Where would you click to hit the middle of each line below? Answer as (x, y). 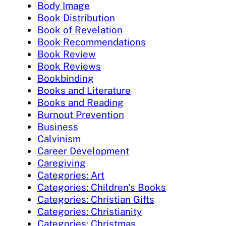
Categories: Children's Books (102, 187)
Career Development (83, 151)
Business (58, 126)
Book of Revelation (80, 30)
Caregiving (62, 163)
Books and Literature (84, 90)
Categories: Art (71, 175)
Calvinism (59, 138)
